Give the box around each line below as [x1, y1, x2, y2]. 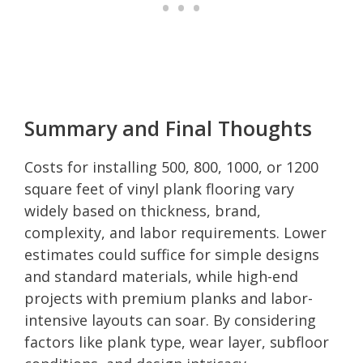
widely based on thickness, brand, [24, 200, 261, 220]
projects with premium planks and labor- [24, 288, 313, 308]
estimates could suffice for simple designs [24, 244, 319, 264]
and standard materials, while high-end [24, 266, 298, 286]
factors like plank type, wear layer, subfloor [24, 331, 329, 352]
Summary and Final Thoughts [24, 113, 312, 142]
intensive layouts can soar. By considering [24, 310, 316, 330]
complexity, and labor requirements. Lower [24, 222, 327, 242]
